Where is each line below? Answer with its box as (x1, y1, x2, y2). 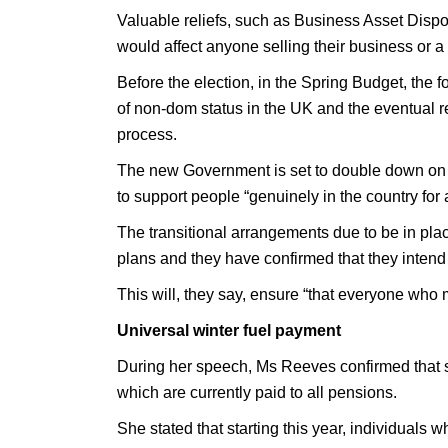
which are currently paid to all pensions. (117, 384, 397, 401)
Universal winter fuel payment (117, 322, 341, 339)
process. (117, 126, 177, 143)
